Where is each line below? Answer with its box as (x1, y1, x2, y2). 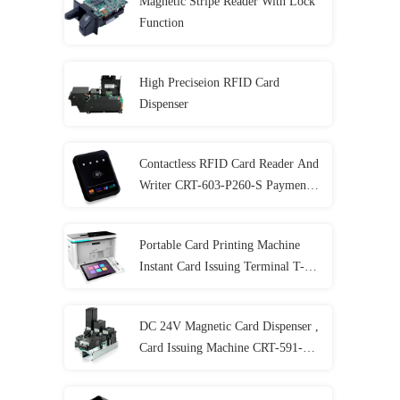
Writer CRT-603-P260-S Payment (139, 179, 310, 192)
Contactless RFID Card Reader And (139, 157, 319, 171)
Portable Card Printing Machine (139, 238, 300, 252)
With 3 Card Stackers (139, 362, 246, 376)
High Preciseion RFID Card (139, 76, 279, 89)
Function (139, 16, 184, 29)
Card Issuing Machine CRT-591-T (139, 341, 311, 354)
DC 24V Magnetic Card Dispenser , (139, 320, 319, 333)
